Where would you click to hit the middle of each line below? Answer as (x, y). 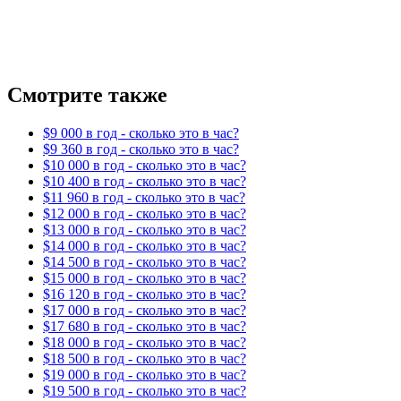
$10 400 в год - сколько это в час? (145, 182)
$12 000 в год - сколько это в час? (145, 214)
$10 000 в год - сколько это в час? (145, 166)
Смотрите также (87, 95)
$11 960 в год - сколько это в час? (144, 198)
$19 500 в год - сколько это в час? (145, 391)
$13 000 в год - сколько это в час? (145, 230)
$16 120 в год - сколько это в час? (145, 294)
